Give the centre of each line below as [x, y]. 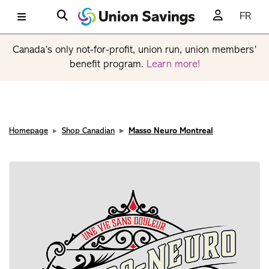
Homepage [29, 131]
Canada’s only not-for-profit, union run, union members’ [134, 50]
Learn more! [173, 65]
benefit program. [108, 65]
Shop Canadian [88, 131]
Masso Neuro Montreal [171, 131]
